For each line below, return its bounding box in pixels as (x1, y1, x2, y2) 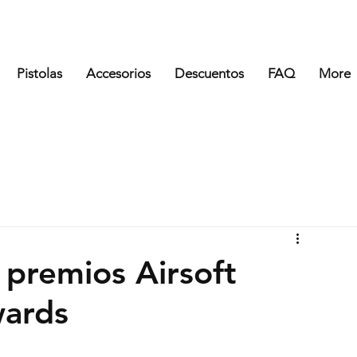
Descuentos (175, 65, 245, 81)
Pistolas (17, 65, 63, 81)
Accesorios (86, 65, 151, 81)
